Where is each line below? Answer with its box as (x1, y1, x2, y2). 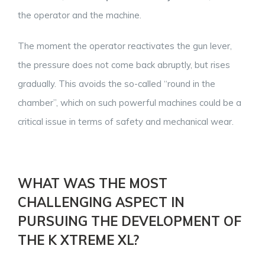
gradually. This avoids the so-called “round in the (18, 77, 215, 89)
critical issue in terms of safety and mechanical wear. (18, 115, 234, 127)
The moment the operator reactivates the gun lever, (18, 40, 232, 51)
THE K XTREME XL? (18, 231, 139, 248)
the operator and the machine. (18, 9, 141, 21)
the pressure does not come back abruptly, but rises (18, 59, 230, 70)
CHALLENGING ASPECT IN (18, 193, 185, 211)
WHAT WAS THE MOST (18, 174, 167, 192)
